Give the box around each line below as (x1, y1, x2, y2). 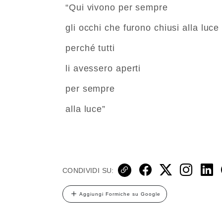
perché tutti (65, 43, 115, 53)
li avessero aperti (65, 63, 141, 73)
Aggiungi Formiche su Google (79, 191, 161, 197)
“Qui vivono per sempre (65, 2, 168, 12)
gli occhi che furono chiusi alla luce (65, 22, 220, 33)
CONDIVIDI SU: (62, 166, 114, 174)
